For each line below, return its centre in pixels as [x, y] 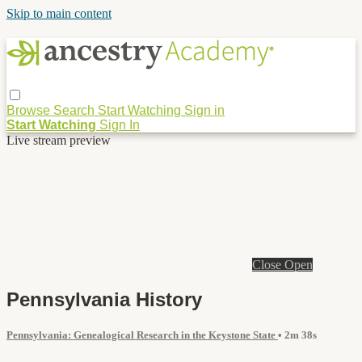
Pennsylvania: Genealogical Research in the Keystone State [142, 335]
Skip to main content [59, 13]
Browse [30, 110]
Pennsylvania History [104, 299]
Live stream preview [59, 140]
